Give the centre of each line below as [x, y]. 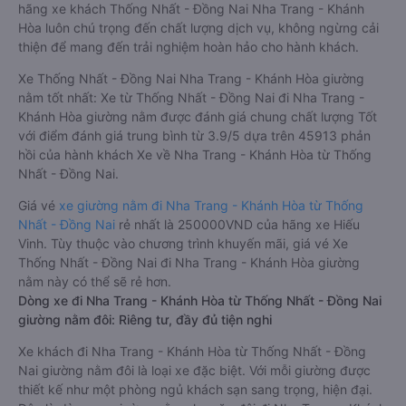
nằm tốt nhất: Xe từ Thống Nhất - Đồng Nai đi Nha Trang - [191, 97]
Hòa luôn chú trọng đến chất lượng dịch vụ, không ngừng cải [198, 28]
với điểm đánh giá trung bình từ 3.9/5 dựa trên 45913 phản [194, 135]
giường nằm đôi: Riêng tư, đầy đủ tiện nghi [145, 319]
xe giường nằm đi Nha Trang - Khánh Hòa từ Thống [211, 205]
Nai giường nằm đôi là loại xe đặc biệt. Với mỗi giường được [194, 370]
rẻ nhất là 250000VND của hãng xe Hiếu [239, 224]
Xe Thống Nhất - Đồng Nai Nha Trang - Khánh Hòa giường [191, 78]
